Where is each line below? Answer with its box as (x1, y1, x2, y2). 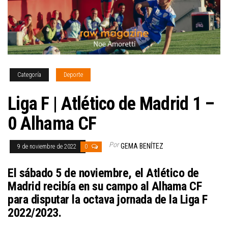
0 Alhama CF (8, 112, 97, 134)
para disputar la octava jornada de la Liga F (8, 192, 208, 207)
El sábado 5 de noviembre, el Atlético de (8, 165, 199, 180)
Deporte (64, 71, 83, 78)
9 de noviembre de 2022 (17, 142, 78, 150)
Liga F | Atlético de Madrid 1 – (8, 93, 215, 115)
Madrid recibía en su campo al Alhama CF (8, 179, 202, 193)
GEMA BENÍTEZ (121, 141, 163, 150)
